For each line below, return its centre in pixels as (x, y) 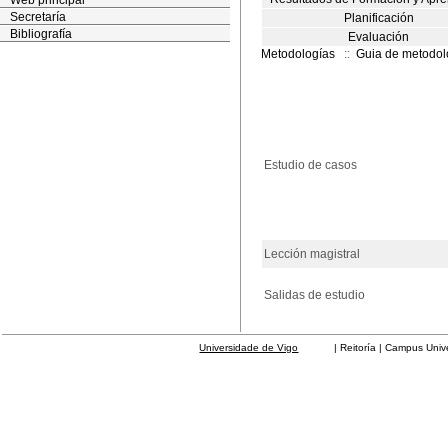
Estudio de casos (310, 165)
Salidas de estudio (314, 295)
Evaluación (379, 37)
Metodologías (298, 54)
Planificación (379, 18)
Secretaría (38, 17)
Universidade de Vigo (249, 347)
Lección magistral (312, 254)
